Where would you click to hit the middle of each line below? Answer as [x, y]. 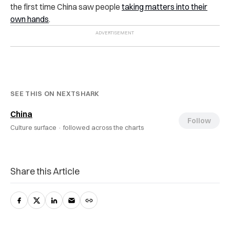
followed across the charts [103, 127]
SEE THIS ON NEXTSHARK [55, 93]
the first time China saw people [66, 7]
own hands [30, 19]
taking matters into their [165, 7]
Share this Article [45, 171]
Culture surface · [37, 127]
